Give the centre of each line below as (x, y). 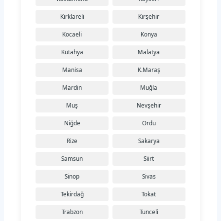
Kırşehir (149, 17)
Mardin (72, 88)
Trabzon (72, 212)
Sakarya (149, 141)
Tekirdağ (72, 194)
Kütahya (72, 52)
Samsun (72, 159)
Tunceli (149, 212)
